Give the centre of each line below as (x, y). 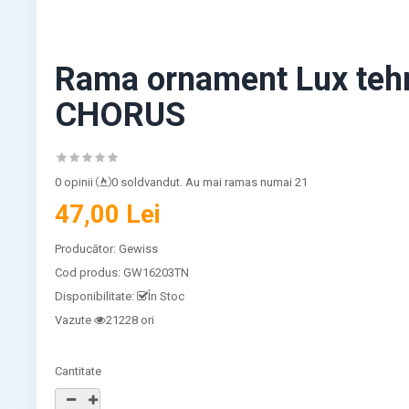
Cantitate (79, 371)
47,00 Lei (108, 214)
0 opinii (74, 182)
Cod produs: (89, 272)
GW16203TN (157, 272)
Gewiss (139, 248)
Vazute (73, 320)
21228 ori (131, 320)
